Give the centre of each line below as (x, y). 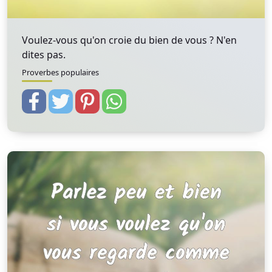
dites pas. (44, 55)
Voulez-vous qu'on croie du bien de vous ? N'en (129, 40)
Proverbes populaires (60, 72)
